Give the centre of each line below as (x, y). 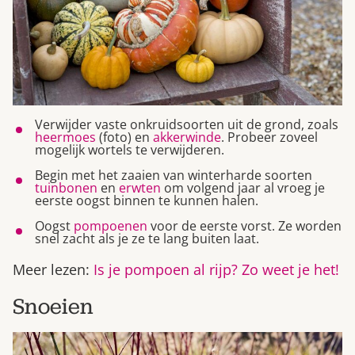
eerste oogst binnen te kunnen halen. (147, 200)
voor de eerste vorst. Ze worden (244, 225)
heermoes (65, 137)
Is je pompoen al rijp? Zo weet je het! (216, 269)
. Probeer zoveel (269, 137)
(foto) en (124, 137)
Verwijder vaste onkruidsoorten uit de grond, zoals (187, 124)
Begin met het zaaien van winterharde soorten (174, 175)
